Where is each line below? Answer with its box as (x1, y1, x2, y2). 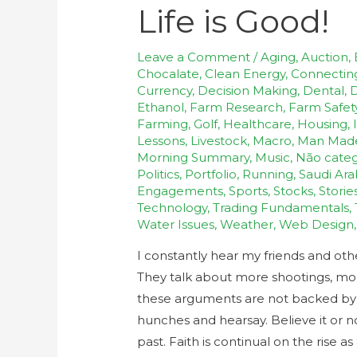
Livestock (190, 132, 248, 148)
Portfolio (185, 166, 237, 182)
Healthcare (223, 116, 292, 131)
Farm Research (190, 99, 284, 115)
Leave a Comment (137, 49, 251, 65)
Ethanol (137, 99, 185, 115)
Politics (137, 166, 180, 182)
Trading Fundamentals (213, 199, 350, 215)
